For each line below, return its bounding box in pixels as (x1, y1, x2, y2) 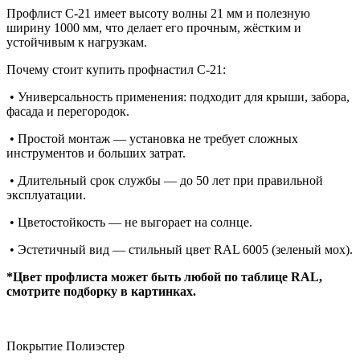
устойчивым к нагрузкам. (6, 35, 147, 50)
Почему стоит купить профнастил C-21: (6, 63, 226, 77)
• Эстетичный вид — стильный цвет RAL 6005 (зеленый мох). (6, 243, 353, 257)
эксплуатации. (6, 188, 86, 202)
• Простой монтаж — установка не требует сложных (6, 132, 298, 146)
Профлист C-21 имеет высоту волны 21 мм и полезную (6, 6, 310, 21)
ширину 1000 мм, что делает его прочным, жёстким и (6, 21, 301, 35)
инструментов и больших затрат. (6, 146, 186, 161)
